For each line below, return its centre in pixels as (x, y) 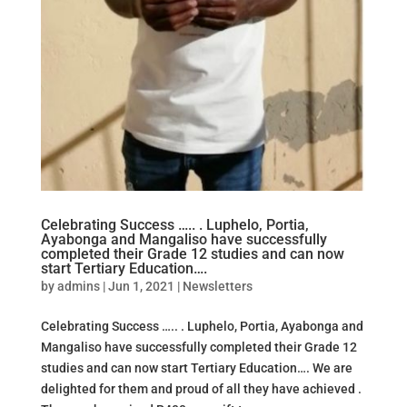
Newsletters (217, 287)
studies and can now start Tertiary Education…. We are (196, 368)
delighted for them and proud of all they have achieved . (201, 389)
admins (78, 287)
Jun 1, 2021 (141, 287)
